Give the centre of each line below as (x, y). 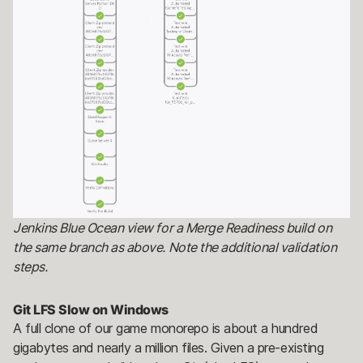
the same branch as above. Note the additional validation (175, 247)
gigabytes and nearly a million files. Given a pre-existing (169, 347)
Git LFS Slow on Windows (91, 309)
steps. (30, 266)
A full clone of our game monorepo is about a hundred (166, 328)
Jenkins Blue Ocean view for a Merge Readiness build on (173, 227)
